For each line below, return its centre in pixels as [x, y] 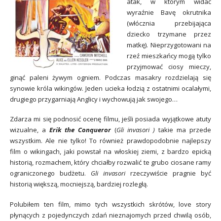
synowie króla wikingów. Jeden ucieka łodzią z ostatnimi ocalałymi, [110, 88]
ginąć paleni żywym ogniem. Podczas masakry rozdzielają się [110, 77]
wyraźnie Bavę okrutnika [169, 12]
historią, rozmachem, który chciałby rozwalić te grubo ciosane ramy [110, 163]
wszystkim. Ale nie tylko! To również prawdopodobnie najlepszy [110, 141]
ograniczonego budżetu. [50, 173]
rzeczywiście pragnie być [171, 173]
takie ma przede [185, 130]
